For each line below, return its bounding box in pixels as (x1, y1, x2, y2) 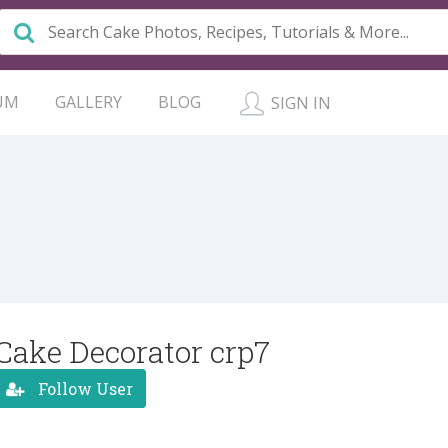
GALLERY (55, 91, 122, 113)
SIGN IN (267, 92, 331, 114)
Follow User (34, 377, 133, 399)
